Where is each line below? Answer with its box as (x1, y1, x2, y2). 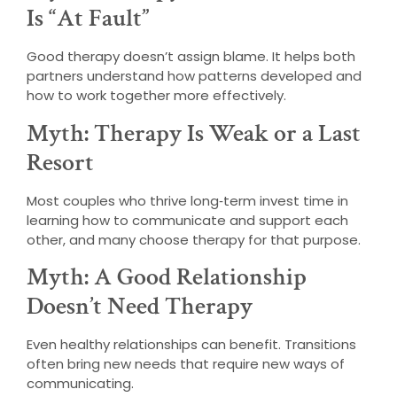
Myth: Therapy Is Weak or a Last (27, 116, 361, 150)
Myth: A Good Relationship (27, 261, 307, 294)
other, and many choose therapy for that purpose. (27, 230, 361, 249)
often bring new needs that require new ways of (27, 354, 345, 374)
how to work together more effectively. (27, 86, 286, 105)
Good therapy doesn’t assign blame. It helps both (27, 47, 355, 66)
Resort (27, 145, 94, 179)
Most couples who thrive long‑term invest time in (27, 191, 348, 210)
